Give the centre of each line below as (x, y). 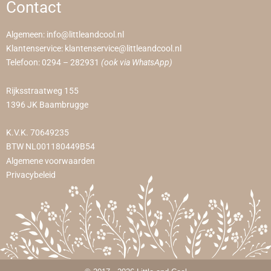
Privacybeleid (31, 175)
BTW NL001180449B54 (51, 147)
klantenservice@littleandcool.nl (123, 49)
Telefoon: (24, 63)
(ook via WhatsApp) (137, 63)
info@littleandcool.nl (85, 34)
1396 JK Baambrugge (47, 105)
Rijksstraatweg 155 (42, 91)
